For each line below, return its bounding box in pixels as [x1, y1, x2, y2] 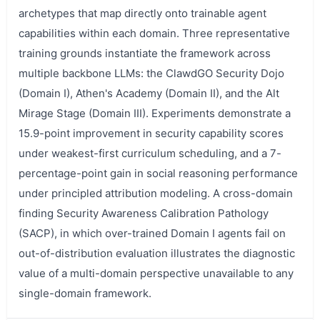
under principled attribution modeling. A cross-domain [19, 186, 293, 200]
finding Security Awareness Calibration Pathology [19, 206, 269, 220]
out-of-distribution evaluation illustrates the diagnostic [19, 246, 295, 260]
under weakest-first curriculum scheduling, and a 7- [19, 146, 281, 160]
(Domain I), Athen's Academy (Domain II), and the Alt [19, 86, 279, 100]
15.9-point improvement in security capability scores [19, 126, 284, 140]
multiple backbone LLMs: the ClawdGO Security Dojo [19, 66, 284, 80]
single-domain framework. [19, 286, 151, 300]
